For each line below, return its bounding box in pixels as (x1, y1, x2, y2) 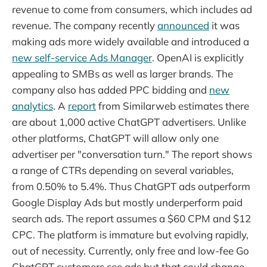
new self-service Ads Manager (12, 51, 152, 64)
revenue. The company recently (12, 18, 157, 32)
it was (209, 18, 240, 32)
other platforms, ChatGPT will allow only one (12, 131, 219, 144)
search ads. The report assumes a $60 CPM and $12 (12, 212, 251, 225)
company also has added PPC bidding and (12, 83, 209, 96)
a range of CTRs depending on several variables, (12, 163, 234, 176)
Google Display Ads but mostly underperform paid (12, 195, 243, 209)
